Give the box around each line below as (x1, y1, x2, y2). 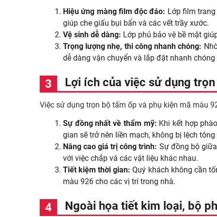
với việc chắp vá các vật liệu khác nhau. (63, 154, 198, 163)
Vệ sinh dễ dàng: (63, 30, 123, 39)
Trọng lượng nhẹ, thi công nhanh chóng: (63, 42, 204, 51)
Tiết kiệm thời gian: (63, 165, 131, 174)
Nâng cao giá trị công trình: (63, 142, 157, 151)
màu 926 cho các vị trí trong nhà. (63, 177, 175, 186)
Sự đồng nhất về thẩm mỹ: (63, 119, 157, 128)
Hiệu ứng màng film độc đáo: (63, 7, 166, 16)
